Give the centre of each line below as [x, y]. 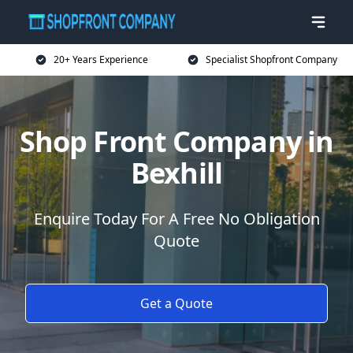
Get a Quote [176, 303]
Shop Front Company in [176, 141]
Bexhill [176, 173]
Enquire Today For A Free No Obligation [176, 219]
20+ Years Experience [101, 59]
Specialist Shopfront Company [271, 59]
